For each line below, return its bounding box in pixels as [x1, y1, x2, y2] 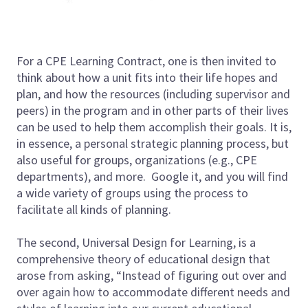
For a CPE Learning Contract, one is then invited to [16, 52, 276, 69]
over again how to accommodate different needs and [16, 283, 290, 300]
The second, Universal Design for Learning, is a [16, 234, 256, 250]
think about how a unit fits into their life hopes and [16, 69, 278, 85]
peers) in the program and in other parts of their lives [16, 102, 289, 118]
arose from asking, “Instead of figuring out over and [16, 267, 287, 283]
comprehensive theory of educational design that [16, 250, 270, 267]
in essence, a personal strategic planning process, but [16, 135, 289, 151]
